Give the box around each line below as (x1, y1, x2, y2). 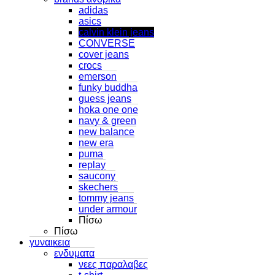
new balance (79, 126, 134, 137)
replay (79, 159, 106, 170)
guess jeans (79, 93, 131, 104)
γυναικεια (29, 236, 70, 247)
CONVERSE (79, 37, 135, 48)
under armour (79, 203, 137, 214)
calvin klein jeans (79, 26, 154, 37)
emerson (79, 71, 117, 82)
